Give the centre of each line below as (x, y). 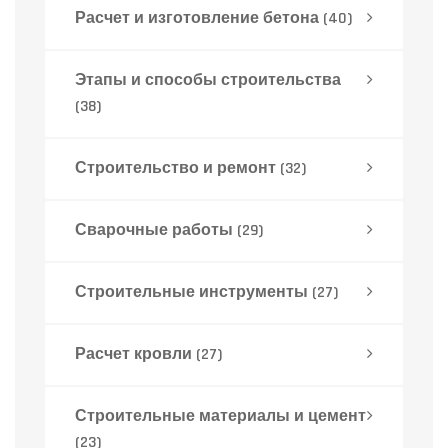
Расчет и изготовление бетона (199, 19)
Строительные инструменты (193, 293)
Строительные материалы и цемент (220, 417)
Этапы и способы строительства (208, 81)
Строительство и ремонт (177, 169)
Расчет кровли (135, 355)
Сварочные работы (156, 231)
